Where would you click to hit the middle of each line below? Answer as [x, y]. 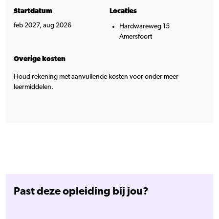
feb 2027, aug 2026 [43, 25]
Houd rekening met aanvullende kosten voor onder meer [96, 77]
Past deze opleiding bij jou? [81, 191]
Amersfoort [136, 36]
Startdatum [33, 11]
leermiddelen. [33, 87]
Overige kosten [40, 59]
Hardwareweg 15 [144, 26]
